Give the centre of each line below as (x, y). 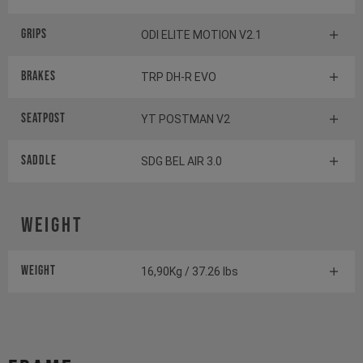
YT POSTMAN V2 (186, 120)
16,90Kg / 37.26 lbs (190, 272)
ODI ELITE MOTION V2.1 (201, 35)
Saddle (39, 161)
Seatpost (43, 119)
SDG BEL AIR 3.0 (181, 162)
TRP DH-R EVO (179, 77)
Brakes (38, 77)
